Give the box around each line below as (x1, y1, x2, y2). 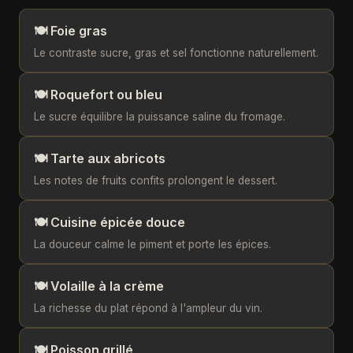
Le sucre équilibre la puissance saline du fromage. (34, 110, 285, 123)
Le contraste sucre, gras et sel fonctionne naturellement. (34, 46, 318, 59)
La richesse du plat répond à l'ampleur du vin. (34, 302, 262, 314)
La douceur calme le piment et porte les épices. (34, 238, 271, 251)
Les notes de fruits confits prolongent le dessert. (34, 174, 277, 187)
